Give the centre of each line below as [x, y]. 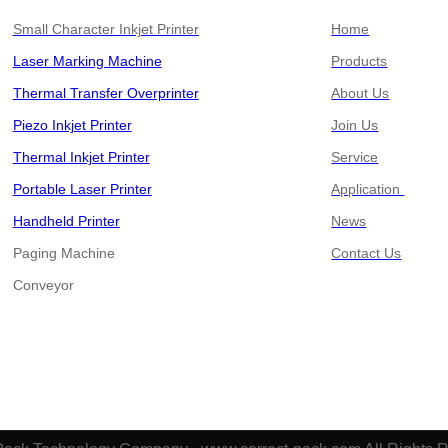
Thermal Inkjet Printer [81, 156]
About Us [360, 92]
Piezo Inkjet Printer [72, 124]
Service [355, 156]
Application [368, 188]
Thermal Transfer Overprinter [105, 92]
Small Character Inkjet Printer [105, 28]
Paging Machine [63, 252]
